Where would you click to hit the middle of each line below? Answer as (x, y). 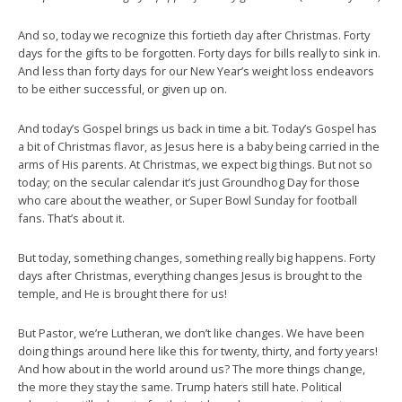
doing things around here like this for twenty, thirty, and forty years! (198, 350)
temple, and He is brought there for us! (122, 293)
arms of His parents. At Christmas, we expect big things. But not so (195, 164)
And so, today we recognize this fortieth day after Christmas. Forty (194, 35)
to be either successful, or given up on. (122, 88)
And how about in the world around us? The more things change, (192, 368)
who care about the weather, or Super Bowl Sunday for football (188, 200)
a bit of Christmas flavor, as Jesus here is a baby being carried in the (199, 146)
